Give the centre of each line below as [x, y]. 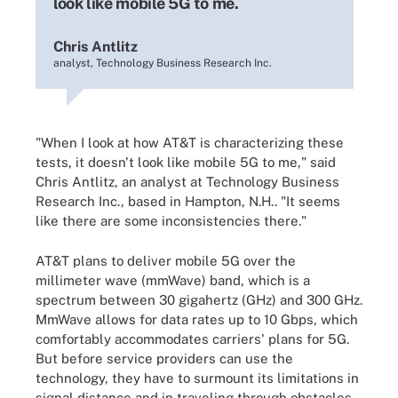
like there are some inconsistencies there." [171, 221]
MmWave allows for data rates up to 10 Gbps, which [197, 319]
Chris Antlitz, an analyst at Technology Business [187, 182]
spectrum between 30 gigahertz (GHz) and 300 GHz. [199, 299]
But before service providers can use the [164, 358]
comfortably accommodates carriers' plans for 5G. [192, 338]
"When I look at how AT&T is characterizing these [190, 143]
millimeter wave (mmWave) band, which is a [173, 280]
